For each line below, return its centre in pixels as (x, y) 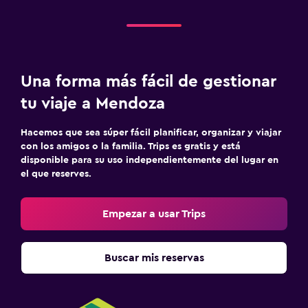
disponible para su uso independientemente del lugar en (150, 160)
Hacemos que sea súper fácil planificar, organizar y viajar (151, 132)
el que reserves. (56, 174)
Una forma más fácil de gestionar (148, 81)
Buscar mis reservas (154, 257)
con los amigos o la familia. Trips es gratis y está (131, 146)
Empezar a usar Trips (154, 213)
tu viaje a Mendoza (93, 103)
